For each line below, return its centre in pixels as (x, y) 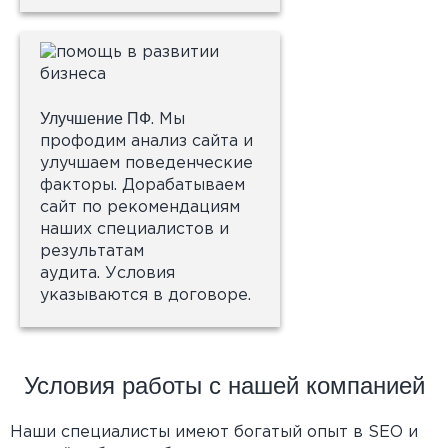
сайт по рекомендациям (140, 207)
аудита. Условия (107, 273)
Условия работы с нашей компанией (224, 385)
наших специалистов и (134, 229)
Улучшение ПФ (95, 118)
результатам (92, 251)
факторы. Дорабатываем (142, 185)
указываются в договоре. (148, 295)
